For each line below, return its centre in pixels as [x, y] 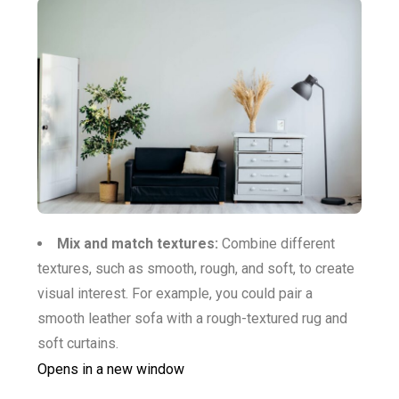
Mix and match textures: [138, 243]
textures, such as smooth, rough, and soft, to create [196, 268]
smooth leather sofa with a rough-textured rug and [192, 318]
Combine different [277, 243]
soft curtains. [78, 343]
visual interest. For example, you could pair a [175, 293]
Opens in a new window [111, 369]
